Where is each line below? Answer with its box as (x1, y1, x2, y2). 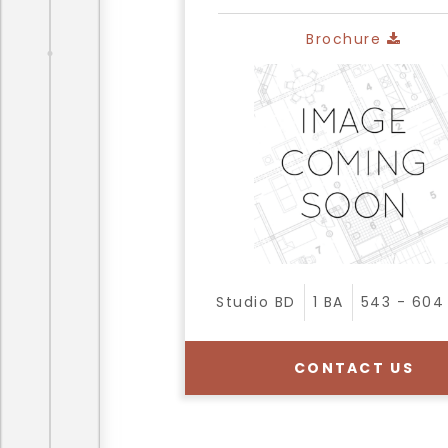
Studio (216, 292, 270, 312)
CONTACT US (293, 358, 414, 378)
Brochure (306, 29, 387, 49)
